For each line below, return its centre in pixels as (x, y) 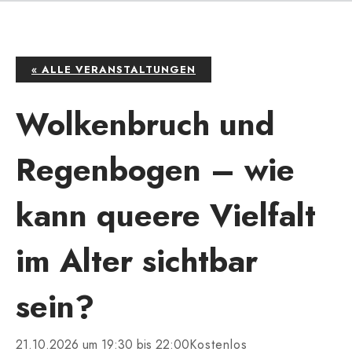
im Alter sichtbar (137, 261)
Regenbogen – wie (155, 170)
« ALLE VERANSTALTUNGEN (114, 70)
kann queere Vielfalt (166, 216)
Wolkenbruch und (145, 125)
